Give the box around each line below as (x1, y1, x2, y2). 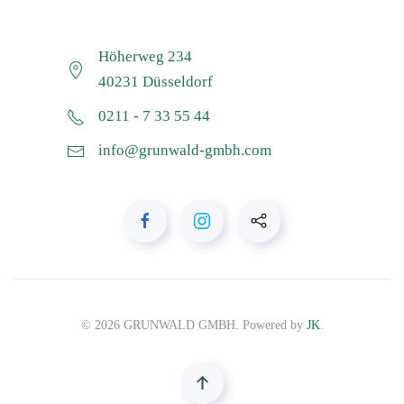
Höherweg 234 (98, 47, 192, 65)
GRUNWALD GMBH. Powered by (119, 317, 307, 332)
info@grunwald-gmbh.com (98, 141, 271, 159)
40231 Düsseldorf (98, 72, 213, 90)
